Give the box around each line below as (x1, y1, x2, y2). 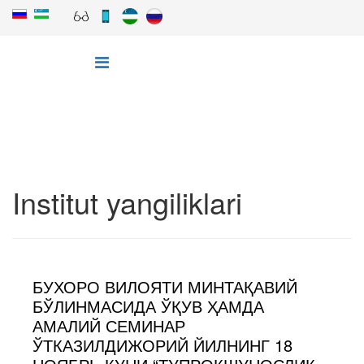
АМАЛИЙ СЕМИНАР (32, 314, 185, 337)
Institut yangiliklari (12, 181, 242, 223)
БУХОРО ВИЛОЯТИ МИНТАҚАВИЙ (32, 275, 297, 298)
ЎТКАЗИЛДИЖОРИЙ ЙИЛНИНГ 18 (32, 333, 292, 357)
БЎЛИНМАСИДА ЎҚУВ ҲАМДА (32, 294, 264, 318)
